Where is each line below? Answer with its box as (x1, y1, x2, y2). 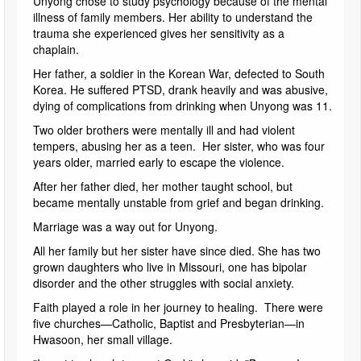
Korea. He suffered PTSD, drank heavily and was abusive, (33, 81, 328, 98)
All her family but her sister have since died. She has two (33, 242, 321, 259)
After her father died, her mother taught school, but (33, 177, 293, 194)
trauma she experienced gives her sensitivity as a (33, 24, 284, 41)
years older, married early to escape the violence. (33, 153, 284, 170)
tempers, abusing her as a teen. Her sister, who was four (33, 137, 325, 154)
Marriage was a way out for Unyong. (33, 218, 218, 234)
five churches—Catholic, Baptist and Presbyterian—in (33, 314, 305, 331)
